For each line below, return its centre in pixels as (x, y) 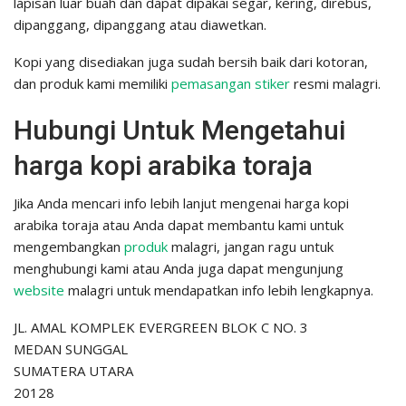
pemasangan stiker (231, 84)
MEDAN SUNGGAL (71, 349)
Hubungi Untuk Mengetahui (179, 130)
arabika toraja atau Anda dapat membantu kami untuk (179, 225)
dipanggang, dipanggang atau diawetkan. (140, 25)
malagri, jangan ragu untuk (251, 247)
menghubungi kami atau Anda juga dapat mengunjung (179, 269)
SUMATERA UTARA (73, 371)
